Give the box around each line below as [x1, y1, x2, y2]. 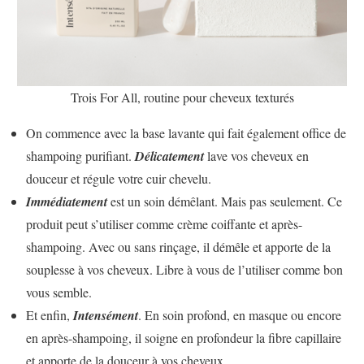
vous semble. [26, 283, 92, 301]
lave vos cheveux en [207, 146, 309, 164]
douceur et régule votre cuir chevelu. [26, 169, 211, 187]
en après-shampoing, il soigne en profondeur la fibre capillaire [26, 328, 341, 346]
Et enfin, [26, 305, 73, 323]
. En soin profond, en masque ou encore [138, 305, 341, 323]
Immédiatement [26, 192, 107, 210]
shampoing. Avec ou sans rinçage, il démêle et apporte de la [26, 237, 331, 255]
